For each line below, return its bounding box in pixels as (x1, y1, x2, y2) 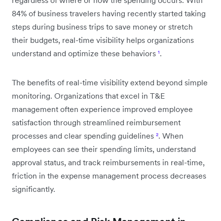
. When (158, 130, 184, 141)
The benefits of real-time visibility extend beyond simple (12, 77, 208, 87)
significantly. (12, 184, 55, 194)
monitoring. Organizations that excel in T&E (12, 90, 165, 101)
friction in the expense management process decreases (12, 170, 206, 181)
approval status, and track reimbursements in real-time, (12, 157, 205, 167)
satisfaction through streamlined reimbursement (12, 117, 181, 127)
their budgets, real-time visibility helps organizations (12, 35, 194, 45)
